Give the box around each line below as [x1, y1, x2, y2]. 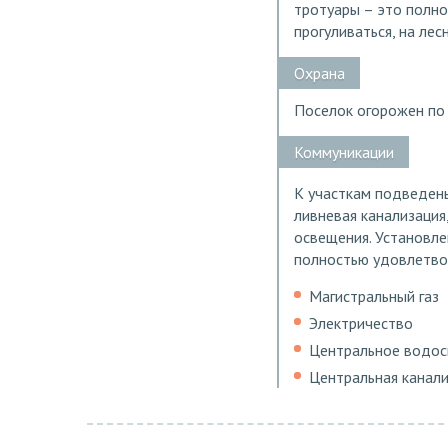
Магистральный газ [309, 285, 439, 306]
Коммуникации [294, 142, 394, 163]
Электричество [309, 312, 413, 333]
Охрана [294, 63, 345, 84]
